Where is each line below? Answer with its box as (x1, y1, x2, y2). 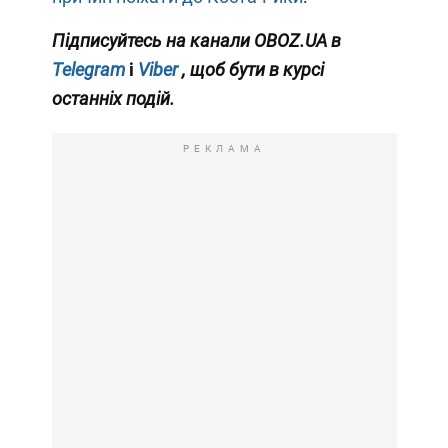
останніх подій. (51, 87, 175, 109)
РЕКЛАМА (182, 142, 266, 154)
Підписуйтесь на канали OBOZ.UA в (51, 29, 341, 51)
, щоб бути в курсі (181, 58, 324, 80)
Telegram (51, 58, 125, 80)
